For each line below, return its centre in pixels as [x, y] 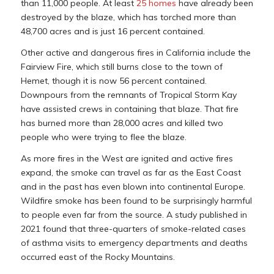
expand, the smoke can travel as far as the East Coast [131, 172]
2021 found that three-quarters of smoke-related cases [133, 228]
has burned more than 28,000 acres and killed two [122, 123]
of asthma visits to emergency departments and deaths [134, 243]
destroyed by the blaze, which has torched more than [128, 17]
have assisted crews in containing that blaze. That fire [129, 109]
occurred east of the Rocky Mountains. [98, 257]
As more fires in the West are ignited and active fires [127, 158]
